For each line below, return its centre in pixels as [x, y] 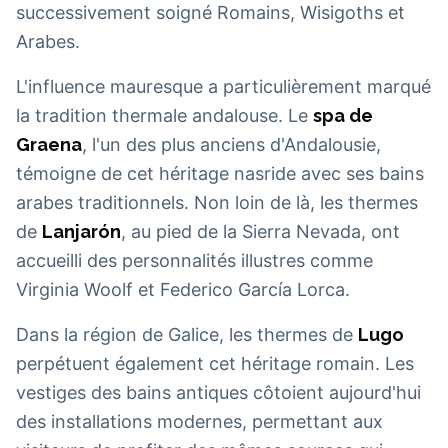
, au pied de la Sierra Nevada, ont [260, 231]
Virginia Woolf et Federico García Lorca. [183, 289]
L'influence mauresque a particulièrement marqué [223, 86]
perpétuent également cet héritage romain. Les [215, 363]
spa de [343, 115]
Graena [49, 144]
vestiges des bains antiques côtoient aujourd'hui [218, 392]
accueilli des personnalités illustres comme [194, 260]
